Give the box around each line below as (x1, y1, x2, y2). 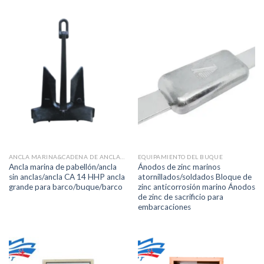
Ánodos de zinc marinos (137, 161, 220, 171)
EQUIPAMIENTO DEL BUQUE (137, 153, 223, 161)
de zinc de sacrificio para (137, 192, 223, 202)
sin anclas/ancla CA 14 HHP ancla (8, 171, 125, 181)
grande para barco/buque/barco (8, 181, 123, 192)
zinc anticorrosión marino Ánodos (137, 181, 255, 192)
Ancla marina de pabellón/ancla (8, 161, 117, 171)
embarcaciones (137, 202, 191, 212)
